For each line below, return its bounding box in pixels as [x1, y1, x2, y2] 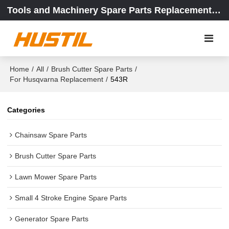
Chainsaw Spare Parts [15, 130, 87, 139]
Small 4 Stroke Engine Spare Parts [15, 193, 127, 202]
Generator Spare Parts [15, 214, 89, 223]
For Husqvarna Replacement [10, 75, 104, 83]
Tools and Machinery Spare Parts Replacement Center [212, 5, 221, 15]
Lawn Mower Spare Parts [15, 172, 97, 181]
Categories [7, 106, 45, 114]
